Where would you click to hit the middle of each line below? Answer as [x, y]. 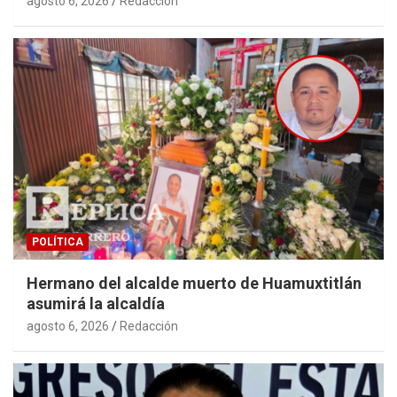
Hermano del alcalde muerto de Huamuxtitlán [194, 284]
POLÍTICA [58, 242]
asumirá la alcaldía [96, 304]
